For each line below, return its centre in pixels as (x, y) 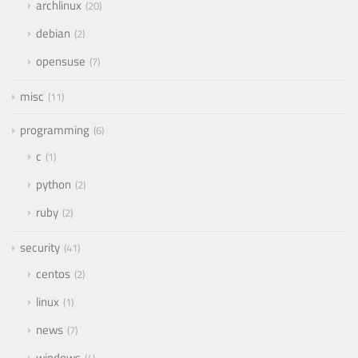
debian (53, 34)
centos (53, 274)
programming (55, 130)
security (40, 248)
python (54, 185)
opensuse (61, 62)
